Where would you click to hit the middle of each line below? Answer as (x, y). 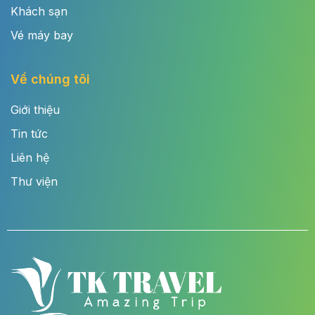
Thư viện (34, 181)
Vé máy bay (42, 36)
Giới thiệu (35, 109)
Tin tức (29, 133)
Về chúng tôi (50, 79)
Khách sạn (39, 12)
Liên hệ (30, 157)
